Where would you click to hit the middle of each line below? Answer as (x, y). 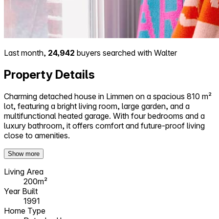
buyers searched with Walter (126, 53)
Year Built (21, 191)
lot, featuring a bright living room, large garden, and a (97, 106)
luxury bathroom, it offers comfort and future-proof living (104, 125)
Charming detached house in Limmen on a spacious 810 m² (108, 96)
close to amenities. (37, 135)
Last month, (26, 53)
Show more (24, 153)
